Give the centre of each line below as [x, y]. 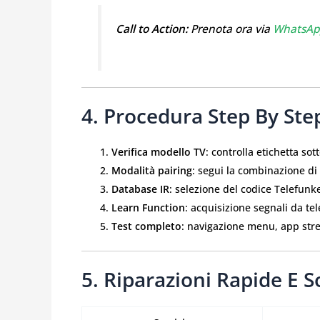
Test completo [146, 226]
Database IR [140, 189]
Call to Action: [152, 29]
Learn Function [148, 208]
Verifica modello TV [159, 152]
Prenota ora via [231, 29]
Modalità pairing [152, 171]
